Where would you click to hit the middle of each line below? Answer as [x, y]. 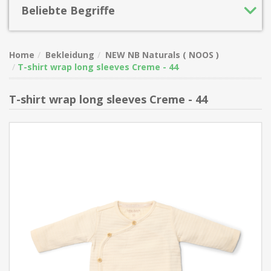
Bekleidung [70, 55]
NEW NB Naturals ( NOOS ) [162, 55]
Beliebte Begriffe [68, 10]
